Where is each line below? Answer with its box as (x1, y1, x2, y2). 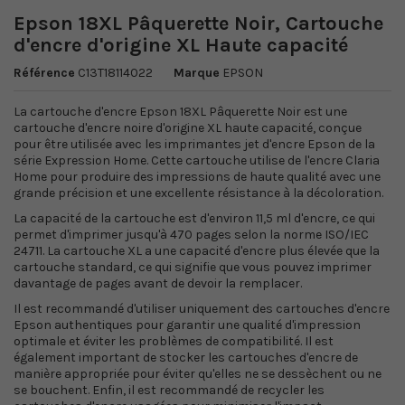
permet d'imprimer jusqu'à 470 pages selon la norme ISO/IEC (14, 227, 369, 242)
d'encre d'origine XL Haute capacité (14, 33, 348, 57)
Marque (174, 65, 220, 80)
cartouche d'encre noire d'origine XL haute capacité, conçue (14, 120, 362, 136)
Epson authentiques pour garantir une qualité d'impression (14, 317, 361, 333)
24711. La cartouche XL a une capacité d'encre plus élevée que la (14, 243, 380, 259)
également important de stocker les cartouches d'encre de (14, 350, 358, 365)
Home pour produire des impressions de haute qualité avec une (14, 169, 381, 184)
